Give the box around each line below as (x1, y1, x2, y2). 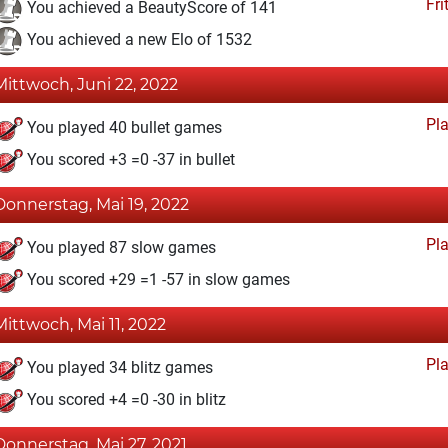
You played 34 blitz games (23, 358, 213, 378)
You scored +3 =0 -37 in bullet (23, 150, 235, 170)
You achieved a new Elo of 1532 (23, 30, 252, 50)
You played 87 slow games (23, 238, 216, 258)
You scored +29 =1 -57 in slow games (23, 270, 290, 290)
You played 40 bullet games (23, 118, 222, 138)
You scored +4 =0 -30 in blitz (23, 390, 226, 410)
